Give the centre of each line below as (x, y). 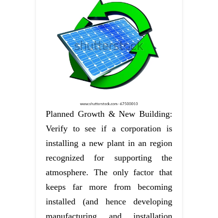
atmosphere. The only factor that (109, 172)
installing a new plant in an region (109, 143)
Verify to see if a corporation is (109, 128)
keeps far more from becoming (109, 187)
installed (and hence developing (109, 201)
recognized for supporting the (109, 157)
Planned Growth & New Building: (109, 114)
